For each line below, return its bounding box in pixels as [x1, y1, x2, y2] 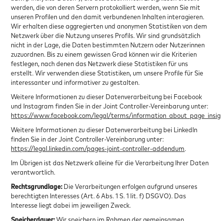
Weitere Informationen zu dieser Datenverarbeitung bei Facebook [11, 92, 202, 101]
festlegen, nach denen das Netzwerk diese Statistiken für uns [11, 59, 188, 68]
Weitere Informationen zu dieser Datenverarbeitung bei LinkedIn [11, 125, 198, 134]
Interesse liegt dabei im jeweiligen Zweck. [11, 200, 133, 209]
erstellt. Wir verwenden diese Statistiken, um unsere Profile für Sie [11, 68, 204, 77]
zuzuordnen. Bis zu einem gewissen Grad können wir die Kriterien [11, 49, 197, 58]
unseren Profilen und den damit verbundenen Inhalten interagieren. [11, 12, 205, 21]
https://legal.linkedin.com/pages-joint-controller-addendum [11, 144, 185, 152]
